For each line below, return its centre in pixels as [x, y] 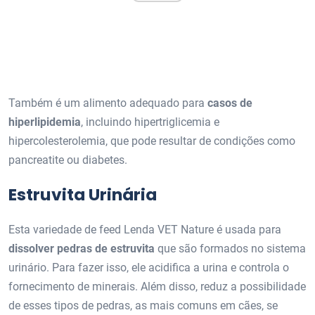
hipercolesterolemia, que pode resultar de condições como [152, 141]
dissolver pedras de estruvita [83, 249]
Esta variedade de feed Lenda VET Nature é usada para [145, 230]
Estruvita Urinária [83, 195]
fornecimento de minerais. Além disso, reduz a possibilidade [157, 287]
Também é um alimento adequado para [108, 103]
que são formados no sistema [232, 249]
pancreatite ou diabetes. [68, 160]
